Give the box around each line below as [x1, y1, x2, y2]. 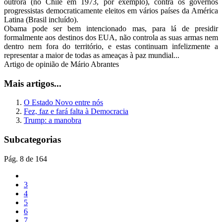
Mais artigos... [4, 78, 61, 89]
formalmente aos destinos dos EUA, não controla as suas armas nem [4, 33, 218, 42]
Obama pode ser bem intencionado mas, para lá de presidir [4, 24, 218, 33]
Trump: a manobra [24, 116, 81, 125]
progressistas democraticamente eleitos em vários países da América [4, 6, 218, 15]
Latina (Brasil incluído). [4, 15, 78, 24]
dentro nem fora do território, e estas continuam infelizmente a [4, 42, 218, 51]
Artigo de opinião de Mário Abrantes [4, 59, 119, 68]
